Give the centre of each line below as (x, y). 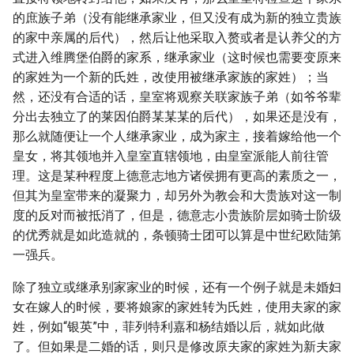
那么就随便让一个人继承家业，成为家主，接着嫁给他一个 (177, 136)
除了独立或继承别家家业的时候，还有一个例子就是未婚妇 (177, 287)
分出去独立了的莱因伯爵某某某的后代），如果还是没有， (177, 117)
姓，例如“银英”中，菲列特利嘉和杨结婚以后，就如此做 (169, 327)
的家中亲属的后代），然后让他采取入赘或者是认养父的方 (177, 38)
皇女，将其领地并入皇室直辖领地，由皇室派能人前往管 (171, 156)
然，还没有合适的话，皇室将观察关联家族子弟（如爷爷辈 (177, 97)
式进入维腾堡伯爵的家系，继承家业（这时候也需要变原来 (177, 57)
